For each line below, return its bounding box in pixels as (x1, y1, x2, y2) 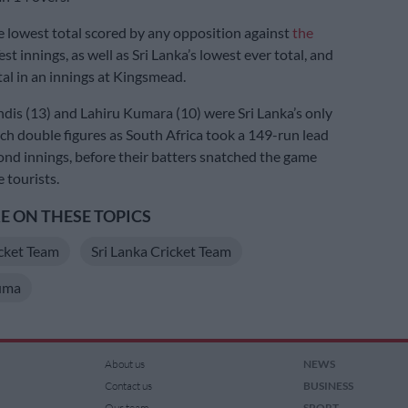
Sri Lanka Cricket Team (90, 242, 231, 260)
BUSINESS (302, 379, 353, 393)
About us (105, 357, 146, 372)
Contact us (105, 379, 153, 393)
